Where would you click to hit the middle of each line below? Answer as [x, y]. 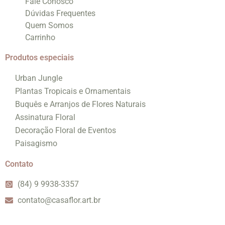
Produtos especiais [39, 58]
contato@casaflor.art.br [59, 200]
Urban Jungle [39, 78]
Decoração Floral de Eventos [66, 131]
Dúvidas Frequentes [60, 14]
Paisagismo [36, 144]
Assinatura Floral [45, 118]
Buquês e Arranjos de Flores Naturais [80, 104]
